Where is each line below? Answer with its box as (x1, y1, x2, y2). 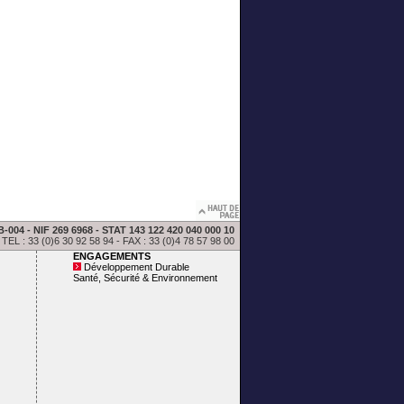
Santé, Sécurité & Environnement (72, 272, 217, 283)
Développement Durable (83, 262, 189, 272)
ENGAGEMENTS (72, 251, 151, 262)
